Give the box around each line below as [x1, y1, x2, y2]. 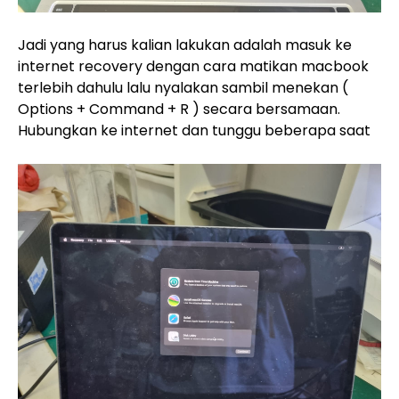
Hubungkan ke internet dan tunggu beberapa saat [18, 119, 370, 141]
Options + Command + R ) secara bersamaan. [18, 98, 340, 119]
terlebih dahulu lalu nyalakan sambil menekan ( [18, 77, 348, 98]
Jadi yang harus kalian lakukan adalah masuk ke [18, 34, 352, 55]
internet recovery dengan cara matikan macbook [18, 55, 369, 77]
